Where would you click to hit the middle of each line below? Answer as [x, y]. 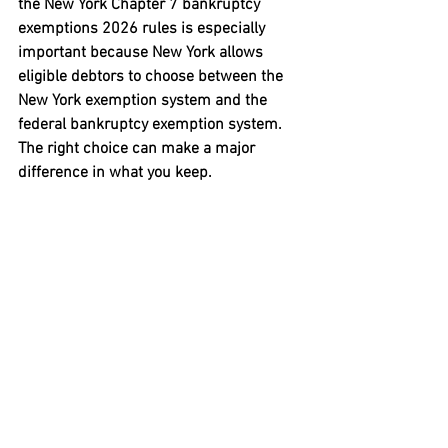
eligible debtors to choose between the [152, 77]
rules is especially [203, 29]
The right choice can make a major [138, 149]
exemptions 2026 [78, 29]
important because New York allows [142, 53]
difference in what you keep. [115, 173]
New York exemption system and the [144, 101]
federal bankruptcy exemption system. [152, 125]
